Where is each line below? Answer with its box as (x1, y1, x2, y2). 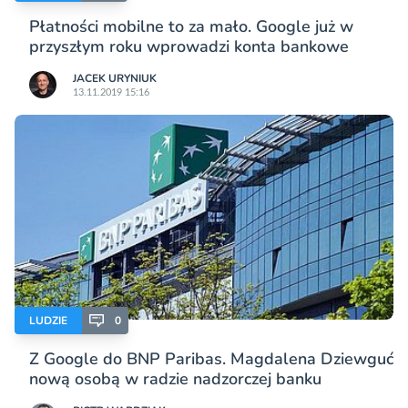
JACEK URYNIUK (73, 70, 157, 86)
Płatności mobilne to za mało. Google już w (29, 15, 353, 37)
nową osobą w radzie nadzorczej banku (29, 368, 321, 391)
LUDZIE (29, 313, 67, 329)
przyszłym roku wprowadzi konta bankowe (29, 35, 349, 57)
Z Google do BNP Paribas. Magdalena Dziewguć (29, 348, 393, 371)
